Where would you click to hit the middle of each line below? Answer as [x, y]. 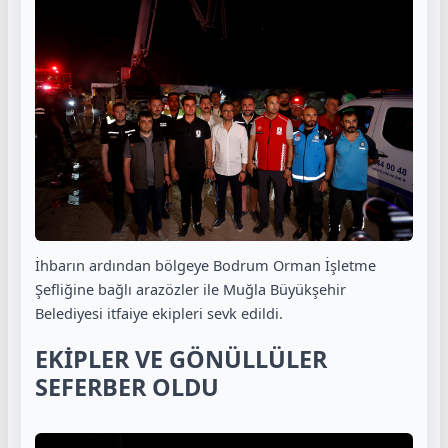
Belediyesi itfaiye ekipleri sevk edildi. [159, 313]
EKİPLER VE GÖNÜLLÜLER [181, 359]
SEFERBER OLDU [127, 387]
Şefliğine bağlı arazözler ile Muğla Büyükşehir [190, 289]
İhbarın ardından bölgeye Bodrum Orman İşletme [205, 265]
